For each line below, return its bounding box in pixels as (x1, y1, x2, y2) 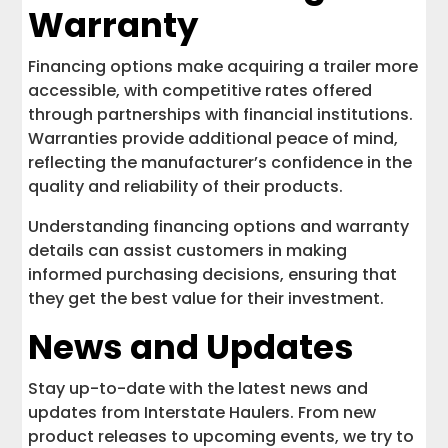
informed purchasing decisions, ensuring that (28, 262, 398, 286)
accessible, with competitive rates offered (28, 78, 373, 102)
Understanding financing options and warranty (28, 214, 410, 238)
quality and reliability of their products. (28, 174, 344, 198)
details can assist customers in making (28, 238, 348, 262)
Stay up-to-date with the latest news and (28, 376, 369, 400)
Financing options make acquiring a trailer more (28, 54, 419, 78)
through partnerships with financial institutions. (28, 102, 414, 126)
